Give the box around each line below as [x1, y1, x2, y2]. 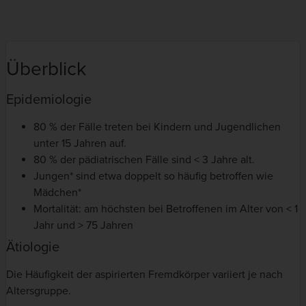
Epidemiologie [6, 92, 92, 109]
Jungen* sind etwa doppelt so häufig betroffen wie [33, 169, 273, 184]
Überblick [6, 57, 86, 81]
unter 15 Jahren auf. [33, 137, 126, 151]
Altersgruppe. [6, 284, 71, 298]
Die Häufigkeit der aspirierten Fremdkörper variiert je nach [6, 268, 283, 282]
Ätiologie [6, 239, 59, 256]
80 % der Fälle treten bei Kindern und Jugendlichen [33, 120, 281, 135]
